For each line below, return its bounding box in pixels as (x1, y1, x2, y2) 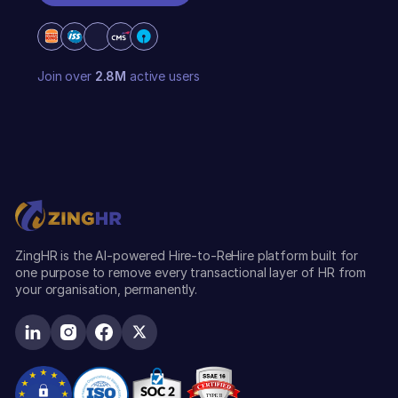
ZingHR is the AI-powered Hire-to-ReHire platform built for (15, 248, 359, 264)
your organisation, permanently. (15, 282, 197, 298)
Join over (37, 68, 95, 84)
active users (126, 68, 200, 84)
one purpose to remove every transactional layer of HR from (15, 265, 367, 281)
